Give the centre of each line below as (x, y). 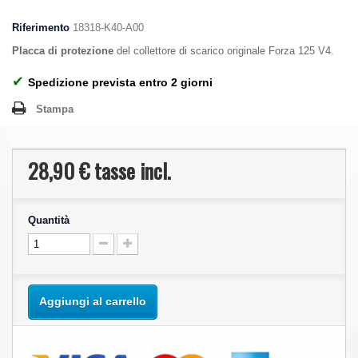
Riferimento (41, 28)
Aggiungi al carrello (93, 301)
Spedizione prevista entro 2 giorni (120, 82)
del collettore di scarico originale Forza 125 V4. (224, 51)
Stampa (55, 109)
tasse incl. (130, 171)
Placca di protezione (63, 51)
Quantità (49, 220)
